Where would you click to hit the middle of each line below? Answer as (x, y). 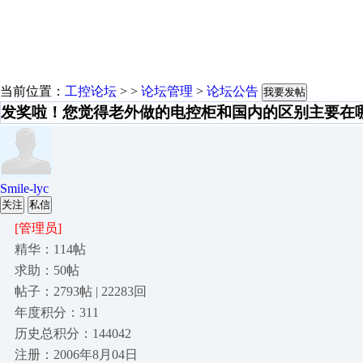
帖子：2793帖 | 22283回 (81, 291)
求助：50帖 (47, 270)
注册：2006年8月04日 (76, 354)
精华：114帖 (50, 249)
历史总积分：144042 (73, 333)
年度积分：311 (57, 312)
